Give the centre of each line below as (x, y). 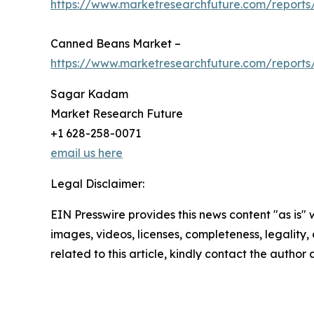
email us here (87, 153)
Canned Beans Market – (116, 44)
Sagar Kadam (89, 94)
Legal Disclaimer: (97, 184)
